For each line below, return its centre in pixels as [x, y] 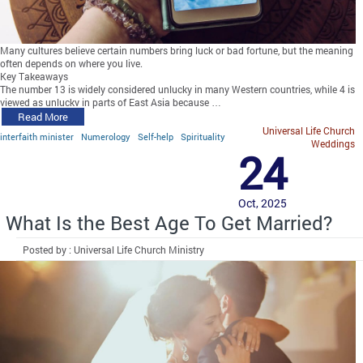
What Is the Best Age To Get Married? [169, 223]
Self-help [156, 137]
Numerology [106, 137]
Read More [43, 117]
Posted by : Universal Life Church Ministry [114, 250]
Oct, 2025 [263, 203]
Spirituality [203, 137]
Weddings [333, 144]
